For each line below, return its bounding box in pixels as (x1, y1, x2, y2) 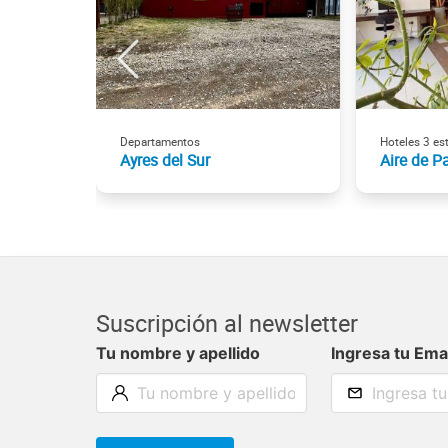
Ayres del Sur (120, 148, 210, 171)
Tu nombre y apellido (96, 342, 260, 363)
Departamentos (120, 133, 200, 149)
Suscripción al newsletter (96, 306, 358, 339)
